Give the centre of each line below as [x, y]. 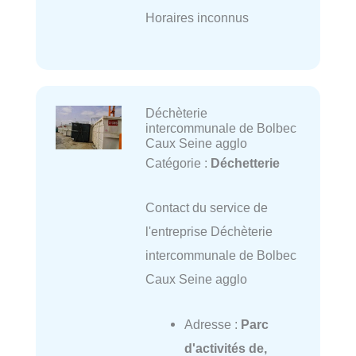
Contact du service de [206, 208]
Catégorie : [178, 163]
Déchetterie [245, 163]
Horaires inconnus [197, 17]
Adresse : [212, 324]
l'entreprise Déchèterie [209, 232]
